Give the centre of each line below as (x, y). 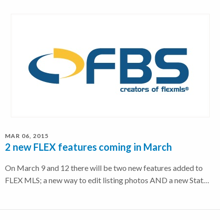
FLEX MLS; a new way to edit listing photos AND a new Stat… (107, 180)
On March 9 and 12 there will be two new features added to (104, 167)
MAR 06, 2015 (27, 136)
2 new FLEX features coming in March (88, 147)
